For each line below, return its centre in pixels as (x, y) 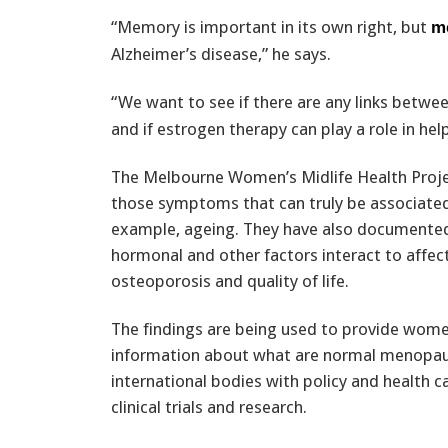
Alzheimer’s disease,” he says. (221, 53)
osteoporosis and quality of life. (230, 280)
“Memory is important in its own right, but (271, 26)
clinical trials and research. (209, 406)
